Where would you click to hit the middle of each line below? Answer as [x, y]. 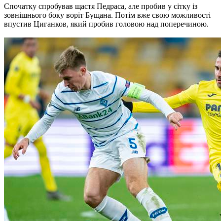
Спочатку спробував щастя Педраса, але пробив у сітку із [101, 6]
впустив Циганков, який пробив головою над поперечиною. [106, 24]
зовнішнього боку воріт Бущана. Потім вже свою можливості [107, 15]
